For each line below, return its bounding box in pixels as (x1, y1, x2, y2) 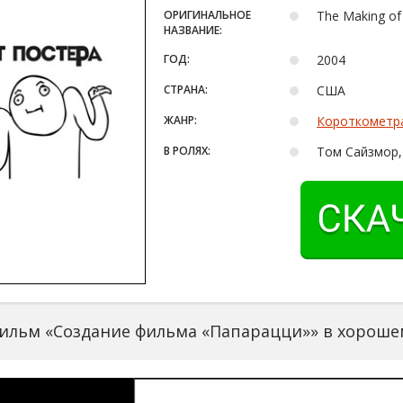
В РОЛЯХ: (164, 143, 210, 158)
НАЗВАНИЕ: (164, 22, 222, 38)
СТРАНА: (164, 82, 208, 97)
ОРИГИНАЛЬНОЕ (164, 7, 251, 22)
